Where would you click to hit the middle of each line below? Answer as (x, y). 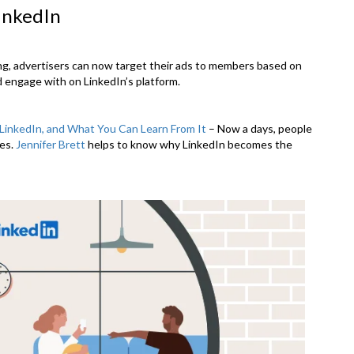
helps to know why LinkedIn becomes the (189, 144)
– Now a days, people (259, 128)
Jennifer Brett (51, 144)
